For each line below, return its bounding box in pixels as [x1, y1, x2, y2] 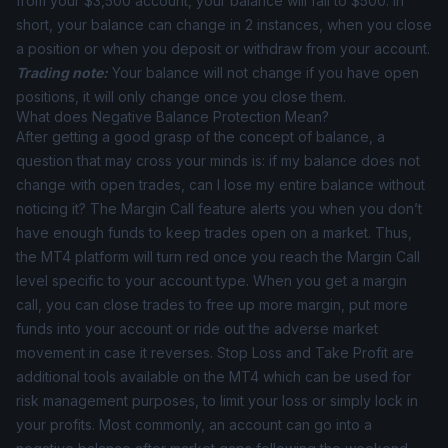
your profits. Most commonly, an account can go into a [16, 416, 372, 433]
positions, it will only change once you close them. [16, 88, 346, 105]
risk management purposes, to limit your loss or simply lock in [16, 392, 418, 409]
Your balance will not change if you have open [112, 64, 419, 81]
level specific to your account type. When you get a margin [16, 272, 407, 289]
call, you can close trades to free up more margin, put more [16, 296, 408, 313]
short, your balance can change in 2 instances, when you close [16, 16, 432, 33]
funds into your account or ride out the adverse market [16, 320, 378, 337]
